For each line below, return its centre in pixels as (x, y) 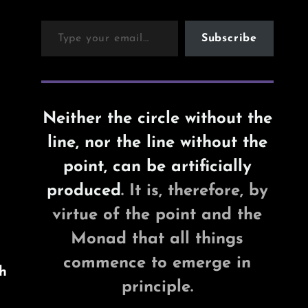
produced (84, 191)
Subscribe (229, 38)
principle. (157, 287)
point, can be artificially (157, 167)
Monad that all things (157, 239)
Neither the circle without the (157, 119)
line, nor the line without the (157, 143)
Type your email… (59, 20)
